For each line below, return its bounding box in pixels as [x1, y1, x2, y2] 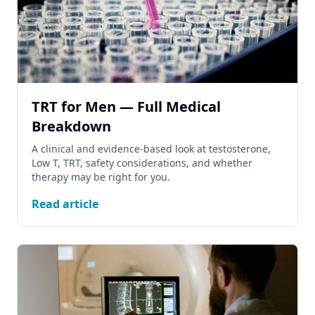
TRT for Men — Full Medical [32, 97, 221, 116]
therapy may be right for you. [32, 170, 170, 184]
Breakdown [32, 117, 111, 136]
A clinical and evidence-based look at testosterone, [32, 142, 271, 155]
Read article [32, 196, 98, 212]
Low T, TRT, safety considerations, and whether [32, 156, 252, 169]
